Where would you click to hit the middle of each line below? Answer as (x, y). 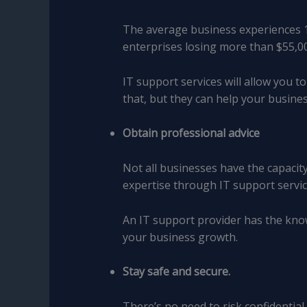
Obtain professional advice (191, 133)
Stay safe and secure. (176, 272)
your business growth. (180, 237)
